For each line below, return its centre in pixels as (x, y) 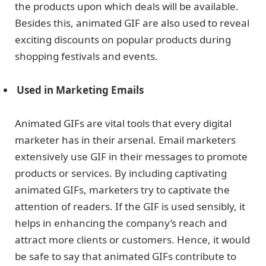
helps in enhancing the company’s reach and (121, 223)
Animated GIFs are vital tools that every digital (123, 123)
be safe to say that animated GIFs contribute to (126, 256)
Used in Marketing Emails (80, 90)
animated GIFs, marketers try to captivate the (122, 189)
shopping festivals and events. (88, 56)
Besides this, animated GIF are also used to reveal (132, 23)
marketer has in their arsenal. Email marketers (125, 140)
